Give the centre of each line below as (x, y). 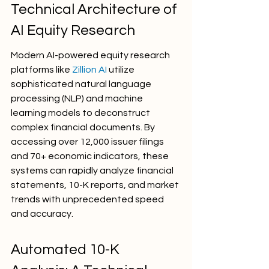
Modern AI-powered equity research (91, 55)
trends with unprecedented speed (88, 199)
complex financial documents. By (84, 127)
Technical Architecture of (95, 9)
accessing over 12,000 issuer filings (88, 142)
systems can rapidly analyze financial (93, 171)
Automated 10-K (66, 249)
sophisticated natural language (82, 84)
